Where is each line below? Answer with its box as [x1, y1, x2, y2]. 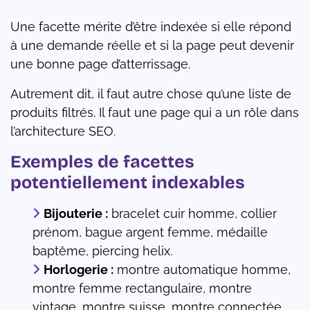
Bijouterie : [44, 206, 108, 221]
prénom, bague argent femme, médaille [33, 225, 268, 240]
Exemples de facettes [10, 152, 194, 173]
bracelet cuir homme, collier [108, 206, 277, 221]
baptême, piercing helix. [33, 244, 172, 259]
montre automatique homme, [113, 262, 291, 277]
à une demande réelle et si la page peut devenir [10, 38, 294, 53]
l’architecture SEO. [10, 124, 116, 139]
